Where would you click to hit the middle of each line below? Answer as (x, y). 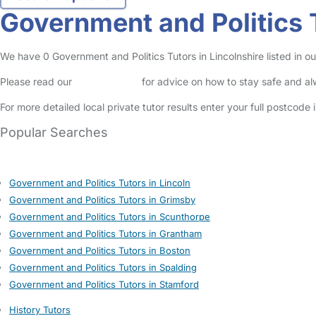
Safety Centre (107, 81)
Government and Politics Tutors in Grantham (105, 233)
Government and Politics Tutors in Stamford (104, 284)
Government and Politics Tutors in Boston (100, 250)
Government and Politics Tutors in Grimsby (102, 200)
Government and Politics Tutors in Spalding (103, 267)
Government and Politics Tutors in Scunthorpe (110, 217)
